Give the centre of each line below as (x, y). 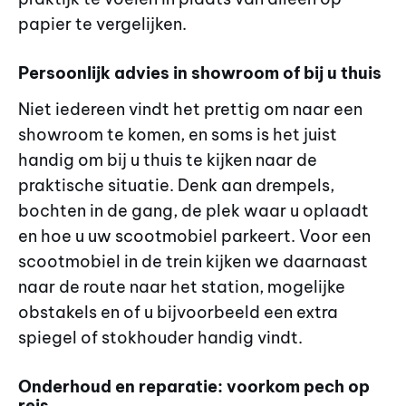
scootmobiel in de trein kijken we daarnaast (193, 261)
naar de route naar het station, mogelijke (182, 286)
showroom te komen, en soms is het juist (178, 134)
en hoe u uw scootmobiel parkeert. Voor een (194, 236)
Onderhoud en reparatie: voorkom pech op (194, 387)
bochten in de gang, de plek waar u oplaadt (193, 210)
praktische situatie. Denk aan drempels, (176, 185)
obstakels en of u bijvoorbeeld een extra (178, 312)
